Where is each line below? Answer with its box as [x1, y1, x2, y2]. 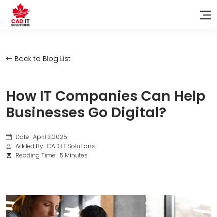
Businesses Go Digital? [6, 103, 166, 122]
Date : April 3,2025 [15, 133, 67, 141]
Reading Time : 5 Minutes [15, 151, 88, 159]
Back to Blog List [13, 54, 71, 63]
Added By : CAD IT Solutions [15, 142, 95, 150]
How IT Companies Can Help [6, 86, 205, 106]
